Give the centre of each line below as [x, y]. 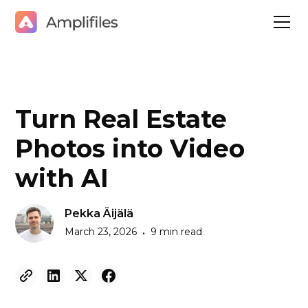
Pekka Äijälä [99, 213]
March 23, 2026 [101, 232]
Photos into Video [130, 148]
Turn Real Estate [121, 119]
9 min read [177, 232]
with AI [62, 178]
